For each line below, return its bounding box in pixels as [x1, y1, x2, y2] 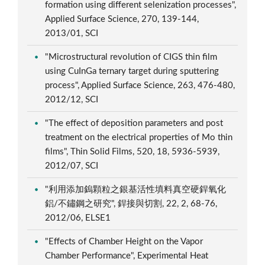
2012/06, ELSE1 [45, 213, 114, 222]
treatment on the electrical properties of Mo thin [45, 132, 233, 142]
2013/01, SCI [45, 28, 101, 38]
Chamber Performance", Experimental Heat [45, 251, 209, 260]
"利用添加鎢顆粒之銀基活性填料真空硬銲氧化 [45, 185, 227, 194]
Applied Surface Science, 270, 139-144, [45, 14, 199, 24]
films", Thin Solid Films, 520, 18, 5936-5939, [45, 147, 220, 156]
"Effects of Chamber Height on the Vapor [45, 237, 203, 246]
